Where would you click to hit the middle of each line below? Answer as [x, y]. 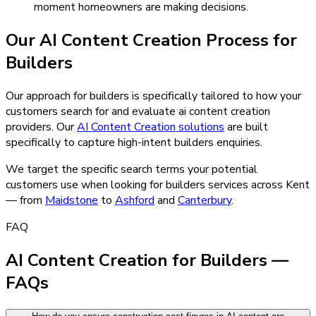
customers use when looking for [86, 184]
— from [25, 200]
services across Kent [257, 184]
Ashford [135, 200]
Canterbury [205, 200]
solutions [200, 127]
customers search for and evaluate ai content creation [138, 111]
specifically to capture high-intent [90, 142]
